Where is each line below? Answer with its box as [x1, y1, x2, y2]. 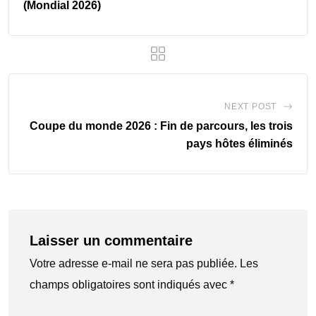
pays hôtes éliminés [186, 137, 293, 150]
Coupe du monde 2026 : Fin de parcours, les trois [30, 119, 293, 132]
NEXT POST [224, 101, 277, 111]
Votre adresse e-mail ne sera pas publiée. [30, 257, 237, 269]
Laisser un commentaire [30, 232, 193, 248]
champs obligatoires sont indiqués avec [30, 278, 230, 291]
